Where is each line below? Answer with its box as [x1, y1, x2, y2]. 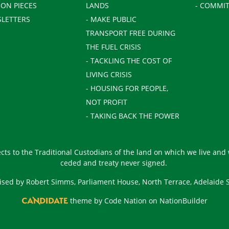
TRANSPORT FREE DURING [85, 28, 175, 38]
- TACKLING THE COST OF [85, 55, 172, 65]
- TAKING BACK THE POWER [85, 110, 179, 121]
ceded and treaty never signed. [60, 157, 169, 168]
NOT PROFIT [85, 97, 127, 107]
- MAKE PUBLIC [85, 14, 136, 24]
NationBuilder [159, 195, 208, 205]
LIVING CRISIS [85, 69, 132, 79]
